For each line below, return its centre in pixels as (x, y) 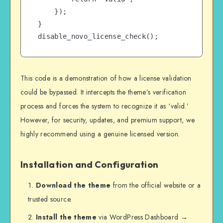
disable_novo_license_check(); (98, 37)
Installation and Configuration (90, 165)
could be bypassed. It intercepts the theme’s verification (103, 92)
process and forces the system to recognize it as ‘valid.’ (105, 106)
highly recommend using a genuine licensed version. (100, 134)
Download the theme (73, 185)
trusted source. (50, 199)
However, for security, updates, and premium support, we (108, 120)
